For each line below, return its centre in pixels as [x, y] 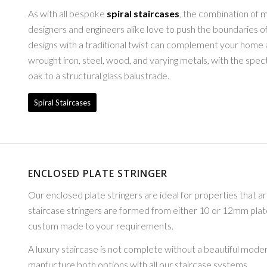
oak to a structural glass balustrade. [98, 75]
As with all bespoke [66, 13]
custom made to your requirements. [100, 225]
